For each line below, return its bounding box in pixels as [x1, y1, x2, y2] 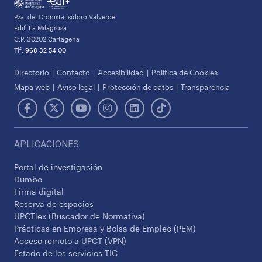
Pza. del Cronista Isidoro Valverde [14, 13, 115, 21]
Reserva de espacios [14, 199, 94, 209]
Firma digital [14, 187, 64, 197]
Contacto [57, 68, 90, 77]
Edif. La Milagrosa [14, 24, 67, 32]
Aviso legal [57, 82, 95, 92]
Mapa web [14, 82, 50, 92]
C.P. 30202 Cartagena [14, 35, 80, 43]
